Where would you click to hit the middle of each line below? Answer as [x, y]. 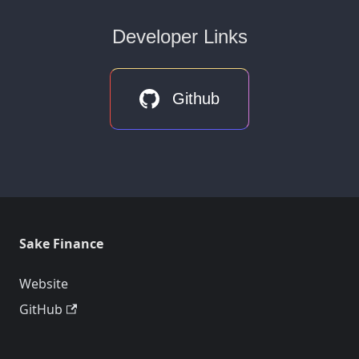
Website [44, 284]
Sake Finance [61, 244]
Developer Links [179, 36]
